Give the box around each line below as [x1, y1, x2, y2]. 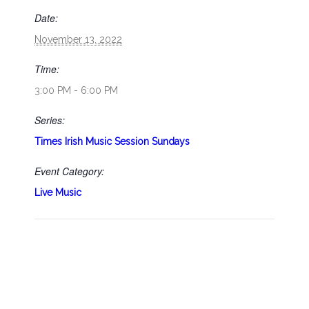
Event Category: [34, 163, 104, 178]
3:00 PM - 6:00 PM [34, 84, 118, 96]
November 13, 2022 [34, 33, 122, 45]
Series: [34, 112, 65, 127]
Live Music [34, 186, 81, 198]
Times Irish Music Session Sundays [34, 135, 190, 147]
